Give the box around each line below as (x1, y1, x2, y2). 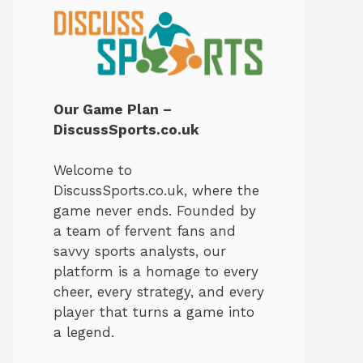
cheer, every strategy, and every (53, 284, 264, 301)
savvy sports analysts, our (53, 243, 226, 260)
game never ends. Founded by (53, 203, 256, 220)
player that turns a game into (53, 304, 254, 321)
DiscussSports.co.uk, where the (53, 182, 259, 199)
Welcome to (53, 162, 132, 179)
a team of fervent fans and (53, 223, 236, 240)
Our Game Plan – (53, 100, 172, 117)
